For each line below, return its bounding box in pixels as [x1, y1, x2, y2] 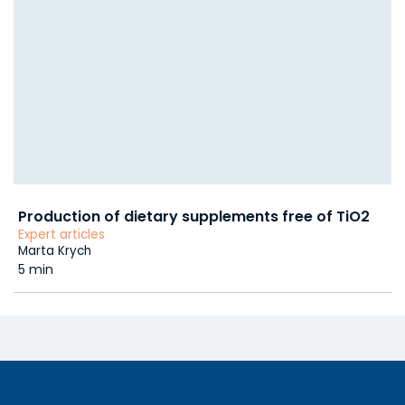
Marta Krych [18, 242, 91, 260]
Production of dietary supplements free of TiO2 [18, 206, 370, 228]
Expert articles [18, 226, 105, 244]
